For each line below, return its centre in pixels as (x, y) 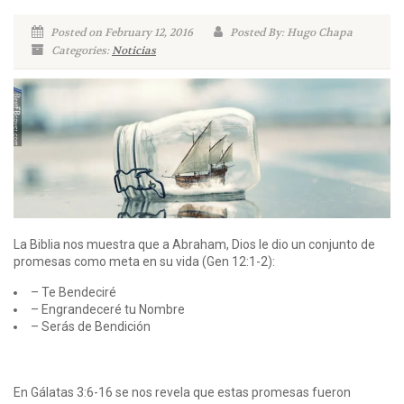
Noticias (134, 50)
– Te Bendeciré (73, 292)
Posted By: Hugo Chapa (290, 32)
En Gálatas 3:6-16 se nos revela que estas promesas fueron (182, 392)
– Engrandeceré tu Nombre (108, 309)
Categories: (80, 50)
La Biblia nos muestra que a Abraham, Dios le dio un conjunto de (194, 244)
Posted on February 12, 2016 (120, 32)
